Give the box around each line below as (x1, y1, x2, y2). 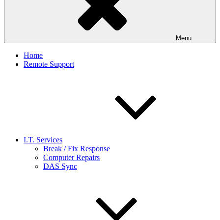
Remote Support (24, 60, 74, 68)
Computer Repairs (43, 153, 100, 162)
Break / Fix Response (43, 144, 110, 153)
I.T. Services (24, 136, 62, 144)
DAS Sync (43, 162, 77, 170)
